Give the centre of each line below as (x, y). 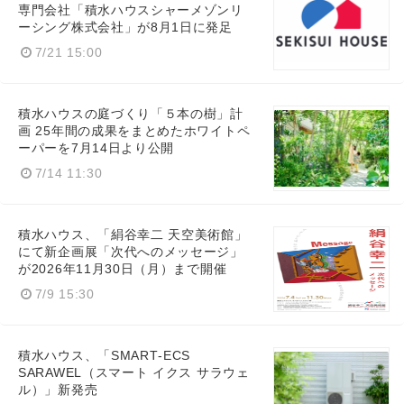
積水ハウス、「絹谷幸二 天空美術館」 (133, 234)
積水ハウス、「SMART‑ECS (105, 355)
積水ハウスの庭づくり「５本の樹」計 (131, 114)
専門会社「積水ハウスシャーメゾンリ (131, 10)
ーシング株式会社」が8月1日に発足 (125, 27)
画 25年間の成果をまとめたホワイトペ (134, 131)
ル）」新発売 (58, 390)
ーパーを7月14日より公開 (96, 148)
